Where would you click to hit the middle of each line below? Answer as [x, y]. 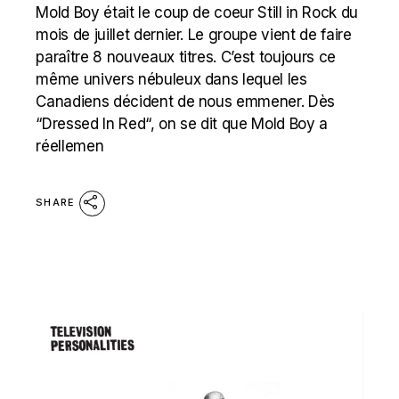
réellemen [70, 146]
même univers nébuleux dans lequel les [171, 79]
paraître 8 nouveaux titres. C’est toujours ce [186, 57]
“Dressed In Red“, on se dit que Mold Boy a [182, 124]
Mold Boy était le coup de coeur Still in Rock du [197, 12]
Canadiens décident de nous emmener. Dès [186, 102]
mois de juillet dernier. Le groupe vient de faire [194, 35]
